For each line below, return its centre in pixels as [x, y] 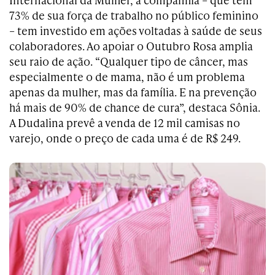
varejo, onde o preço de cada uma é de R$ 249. [125, 138]
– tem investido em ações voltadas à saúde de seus [136, 31]
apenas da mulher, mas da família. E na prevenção [133, 92]
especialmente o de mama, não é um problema [127, 77]
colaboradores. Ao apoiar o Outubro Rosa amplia [131, 46]
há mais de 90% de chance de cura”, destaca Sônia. [135, 107]
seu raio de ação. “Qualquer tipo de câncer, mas [129, 61]
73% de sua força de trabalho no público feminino [134, 15]
